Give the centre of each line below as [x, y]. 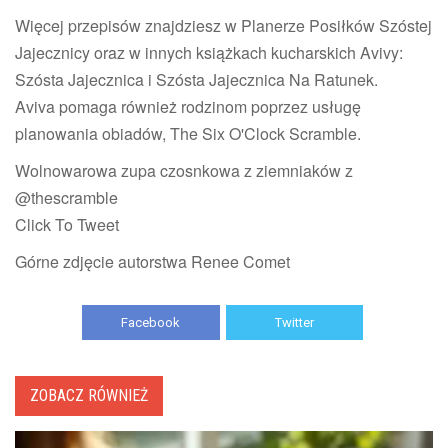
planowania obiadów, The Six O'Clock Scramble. [188, 133]
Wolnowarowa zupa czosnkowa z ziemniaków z [184, 170]
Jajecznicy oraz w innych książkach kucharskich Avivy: [209, 52]
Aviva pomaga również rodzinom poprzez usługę [188, 106]
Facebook [151, 322]
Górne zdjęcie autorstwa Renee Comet [152, 261]
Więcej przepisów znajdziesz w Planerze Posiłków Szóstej [223, 25]
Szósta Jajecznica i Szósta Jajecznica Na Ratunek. [196, 79]
